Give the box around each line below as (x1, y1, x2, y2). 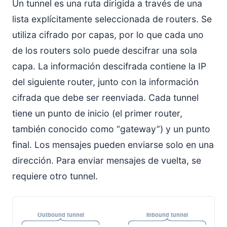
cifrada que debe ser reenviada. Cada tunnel (12, 92, 199, 103)
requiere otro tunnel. (12, 171, 98, 181)
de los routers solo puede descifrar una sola (12, 45, 197, 56)
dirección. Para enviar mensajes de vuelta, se (12, 155, 201, 166)
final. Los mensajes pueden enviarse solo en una (12, 139, 214, 150)
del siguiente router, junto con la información (12, 77, 199, 87)
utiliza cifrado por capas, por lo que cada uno (12, 29, 204, 40)
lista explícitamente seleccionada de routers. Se (12, 14, 212, 24)
